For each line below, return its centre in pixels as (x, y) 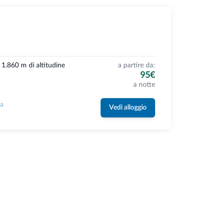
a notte (144, 85)
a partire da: (136, 66)
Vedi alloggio (128, 108)
